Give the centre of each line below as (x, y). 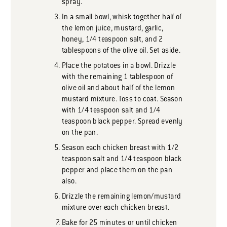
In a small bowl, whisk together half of (122, 18)
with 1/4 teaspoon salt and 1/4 (111, 111)
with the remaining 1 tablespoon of (117, 78)
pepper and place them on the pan (117, 171)
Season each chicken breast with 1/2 (120, 149)
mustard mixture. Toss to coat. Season (122, 100)
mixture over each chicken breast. (116, 209)
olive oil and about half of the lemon (119, 89)
